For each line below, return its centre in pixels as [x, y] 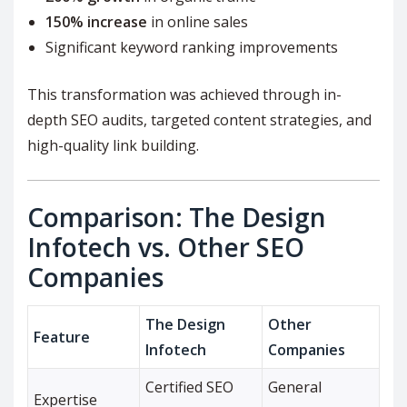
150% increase [96, 22]
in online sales [198, 22]
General [295, 387]
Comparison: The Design [177, 218]
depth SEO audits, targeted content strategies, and [199, 120]
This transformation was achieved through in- [184, 95]
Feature [62, 338]
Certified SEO [190, 387]
